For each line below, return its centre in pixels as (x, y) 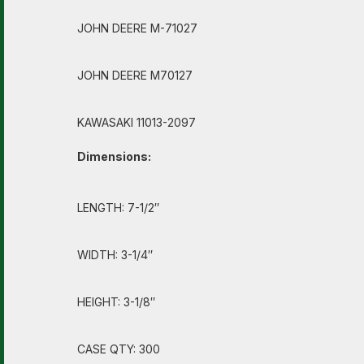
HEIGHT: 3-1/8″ (116, 302)
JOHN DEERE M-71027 (137, 28)
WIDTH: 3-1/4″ (115, 255)
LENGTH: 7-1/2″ (118, 208)
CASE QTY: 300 (119, 349)
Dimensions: (114, 156)
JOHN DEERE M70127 (135, 75)
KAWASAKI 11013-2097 (136, 122)
